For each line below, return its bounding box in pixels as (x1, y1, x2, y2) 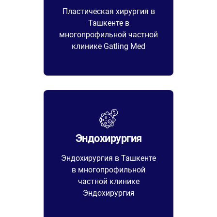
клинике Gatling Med (72, 41, 145, 51)
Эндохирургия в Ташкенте (61, 154, 156, 163)
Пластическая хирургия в (62, 6, 155, 16)
